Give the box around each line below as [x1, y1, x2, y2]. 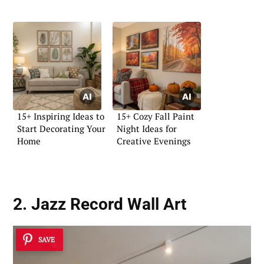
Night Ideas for [117, 123, 177, 135]
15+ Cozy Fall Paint [117, 110, 194, 123]
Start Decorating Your [17, 123, 105, 135]
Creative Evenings [117, 135, 191, 147]
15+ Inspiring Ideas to [17, 110, 104, 123]
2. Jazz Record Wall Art [13, 194, 186, 214]
